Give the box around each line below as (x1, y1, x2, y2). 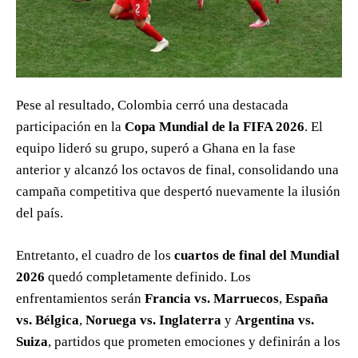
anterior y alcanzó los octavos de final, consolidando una (16, 162, 339, 178)
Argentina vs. (235, 312, 314, 328)
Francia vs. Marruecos (145, 291, 279, 307)
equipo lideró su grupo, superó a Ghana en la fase (16, 141, 296, 157)
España (285, 291, 328, 307)
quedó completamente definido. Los (45, 269, 251, 285)
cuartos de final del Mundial (174, 248, 340, 264)
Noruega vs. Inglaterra (86, 312, 221, 328)
